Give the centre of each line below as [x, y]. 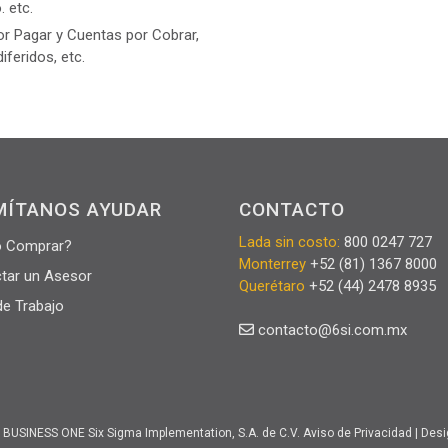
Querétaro [272, 286]
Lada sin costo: [289, 242]
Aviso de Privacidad [357, 433]
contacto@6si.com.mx [332, 330]
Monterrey [272, 264]
